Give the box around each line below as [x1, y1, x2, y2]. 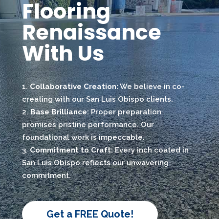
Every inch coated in [112, 146, 189, 154]
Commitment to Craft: [29, 146, 113, 154]
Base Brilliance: [30, 108, 89, 116]
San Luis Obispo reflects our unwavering [22, 158, 169, 167]
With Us [22, 39, 104, 68]
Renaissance [22, 18, 161, 47]
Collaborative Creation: [29, 82, 118, 91]
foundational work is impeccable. [22, 133, 145, 142]
